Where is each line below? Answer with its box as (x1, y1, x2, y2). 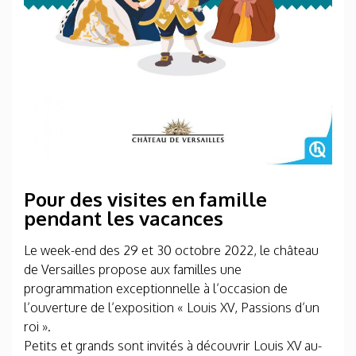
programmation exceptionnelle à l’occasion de (24, 281, 288, 296)
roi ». (24, 319, 51, 335)
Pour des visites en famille (24, 187, 267, 211)
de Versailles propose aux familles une (24, 261, 242, 277)
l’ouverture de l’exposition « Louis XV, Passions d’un (24, 300, 319, 315)
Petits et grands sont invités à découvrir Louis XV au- (24, 338, 322, 354)
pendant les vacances (24, 206, 223, 230)
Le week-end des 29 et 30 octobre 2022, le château (24, 242, 319, 258)
